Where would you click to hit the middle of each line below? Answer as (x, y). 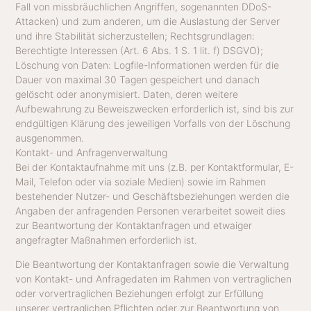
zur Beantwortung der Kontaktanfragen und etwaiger (134, 225)
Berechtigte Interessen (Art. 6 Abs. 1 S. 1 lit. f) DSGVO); (140, 50)
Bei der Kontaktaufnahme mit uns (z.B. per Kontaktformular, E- (155, 167)
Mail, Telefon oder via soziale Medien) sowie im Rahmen (141, 181)
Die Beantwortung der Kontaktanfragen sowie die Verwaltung (152, 264)
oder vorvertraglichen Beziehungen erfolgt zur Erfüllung (140, 294)
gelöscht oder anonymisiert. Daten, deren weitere (127, 94)
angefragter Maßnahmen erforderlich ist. (107, 239)
